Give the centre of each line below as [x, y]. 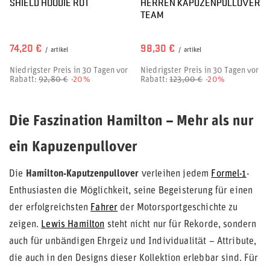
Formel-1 [229, 174]
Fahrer [104, 208]
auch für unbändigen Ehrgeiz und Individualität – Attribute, [133, 242]
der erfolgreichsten [50, 208]
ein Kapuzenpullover [74, 148]
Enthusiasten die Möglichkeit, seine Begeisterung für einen [131, 191]
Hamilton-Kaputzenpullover [82, 174]
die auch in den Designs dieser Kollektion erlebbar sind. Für [134, 259]
